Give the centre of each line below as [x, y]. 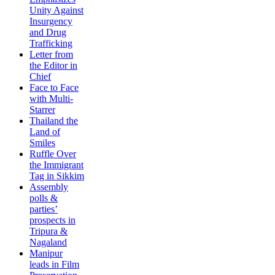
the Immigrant [56, 165]
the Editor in [53, 65]
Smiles [42, 142]
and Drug [48, 32]
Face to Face [54, 87]
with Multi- [51, 98]
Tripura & [48, 231]
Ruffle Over [53, 153]
